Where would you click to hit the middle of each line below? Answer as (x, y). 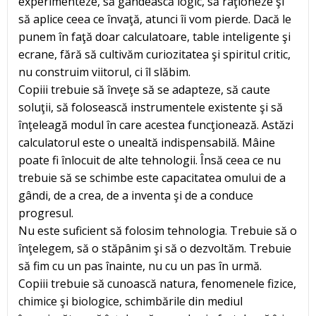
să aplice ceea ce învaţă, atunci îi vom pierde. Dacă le (155, 19)
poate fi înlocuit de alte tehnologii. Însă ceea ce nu (150, 160)
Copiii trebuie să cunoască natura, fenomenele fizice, (157, 284)
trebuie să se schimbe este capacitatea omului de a (152, 178)
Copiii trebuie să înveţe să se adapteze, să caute (144, 90)
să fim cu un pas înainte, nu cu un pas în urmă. (140, 266)
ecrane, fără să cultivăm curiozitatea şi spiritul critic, (154, 55)
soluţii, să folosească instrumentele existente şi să (151, 108)
